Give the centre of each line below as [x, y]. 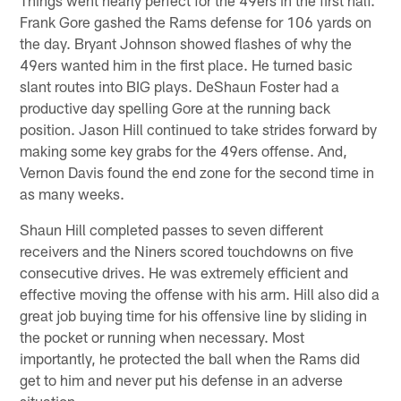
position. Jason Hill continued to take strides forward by [199, 128]
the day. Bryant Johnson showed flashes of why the [186, 43]
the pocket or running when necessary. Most [162, 336]
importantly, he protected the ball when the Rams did [190, 358]
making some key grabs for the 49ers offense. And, [184, 150]
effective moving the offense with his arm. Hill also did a [200, 293]
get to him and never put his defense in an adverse [182, 379]
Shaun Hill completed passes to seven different [172, 229]
